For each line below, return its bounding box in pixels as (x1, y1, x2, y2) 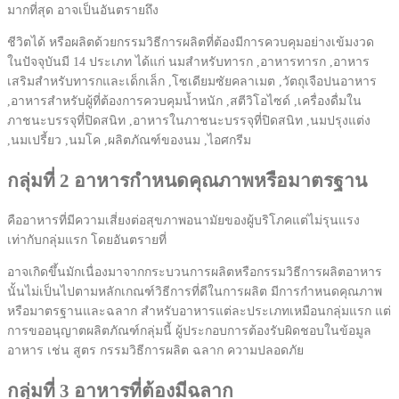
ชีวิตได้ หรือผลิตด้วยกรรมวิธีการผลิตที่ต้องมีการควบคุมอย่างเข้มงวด (7, 36, 374, 50)
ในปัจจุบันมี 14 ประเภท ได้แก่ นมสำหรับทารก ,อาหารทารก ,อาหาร (7, 55, 370, 69)
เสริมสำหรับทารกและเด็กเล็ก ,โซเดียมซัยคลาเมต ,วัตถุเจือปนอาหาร (7, 75, 377, 89)
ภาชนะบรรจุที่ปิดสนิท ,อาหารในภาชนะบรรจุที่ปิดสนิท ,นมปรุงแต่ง (7, 114, 370, 128)
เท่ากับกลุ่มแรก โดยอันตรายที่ (7, 233, 167, 248)
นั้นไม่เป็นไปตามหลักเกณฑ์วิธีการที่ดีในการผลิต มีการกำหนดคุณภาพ (7, 285, 382, 299)
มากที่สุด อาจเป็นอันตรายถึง (7, 4, 159, 18)
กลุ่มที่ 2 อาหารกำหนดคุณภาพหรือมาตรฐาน (7, 169, 367, 191)
